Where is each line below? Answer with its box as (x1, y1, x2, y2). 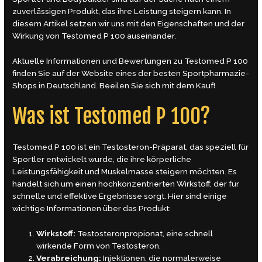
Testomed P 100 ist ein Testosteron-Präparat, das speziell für (12, 142, 249, 152)
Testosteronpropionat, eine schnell (75, 229, 213, 239)
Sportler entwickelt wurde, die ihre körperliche (12, 154, 192, 164)
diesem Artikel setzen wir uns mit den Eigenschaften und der (12, 18, 245, 28)
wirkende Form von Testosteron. (36, 241, 161, 251)
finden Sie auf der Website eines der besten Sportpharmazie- (12, 68, 250, 78)
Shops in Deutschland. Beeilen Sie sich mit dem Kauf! (12, 80, 216, 90)
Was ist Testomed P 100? (12, 104, 211, 130)
